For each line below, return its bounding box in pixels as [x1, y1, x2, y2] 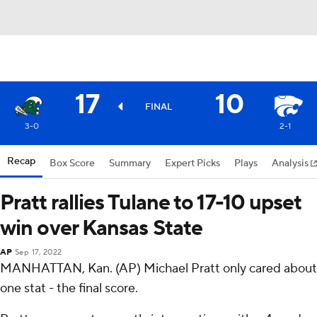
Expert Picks [165, 157, 220, 170]
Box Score [50, 157, 95, 170]
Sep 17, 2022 [14, 248, 62, 258]
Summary [109, 157, 151, 170]
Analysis [272, 157, 311, 170]
